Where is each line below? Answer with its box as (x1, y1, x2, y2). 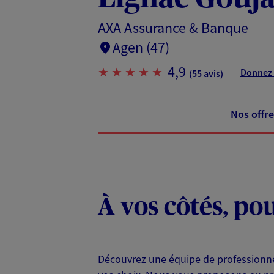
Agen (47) (113, 37, 169, 57)
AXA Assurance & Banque (98, 18, 248, 37)
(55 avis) (189, 67, 223, 80)
